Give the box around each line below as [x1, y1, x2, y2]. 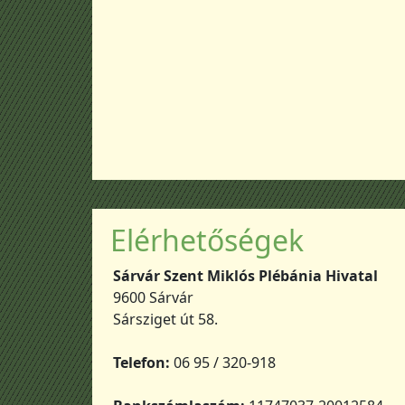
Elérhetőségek [110, 220, 304, 259]
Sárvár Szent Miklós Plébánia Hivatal [112, 265, 378, 286]
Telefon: [112, 352, 170, 372]
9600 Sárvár [112, 287, 193, 307]
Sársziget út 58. [112, 308, 218, 329]
